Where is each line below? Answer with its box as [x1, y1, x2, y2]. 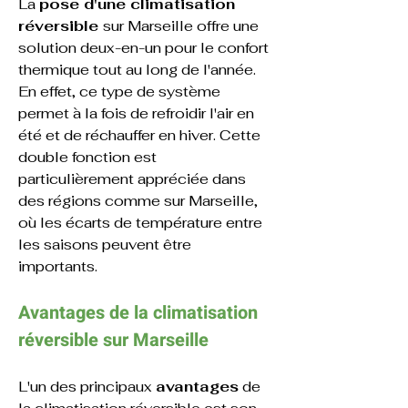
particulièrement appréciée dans [18, 169, 250, 189]
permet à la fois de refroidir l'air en [18, 104, 258, 123]
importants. [18, 257, 97, 276]
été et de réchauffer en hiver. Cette [18, 126, 264, 145]
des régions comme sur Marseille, [18, 191, 261, 210]
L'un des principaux [18, 377, 156, 396]
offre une [193, 16, 262, 36]
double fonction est [18, 148, 160, 167]
